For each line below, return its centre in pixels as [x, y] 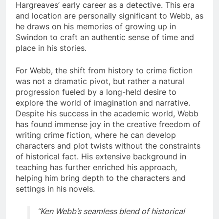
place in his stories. [51, 48]
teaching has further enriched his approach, [96, 167]
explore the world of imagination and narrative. [103, 102]
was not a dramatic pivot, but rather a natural [100, 81]
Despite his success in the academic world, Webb [107, 113]
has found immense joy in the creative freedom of [108, 124]
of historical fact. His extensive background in [101, 156]
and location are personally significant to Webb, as [109, 15]
